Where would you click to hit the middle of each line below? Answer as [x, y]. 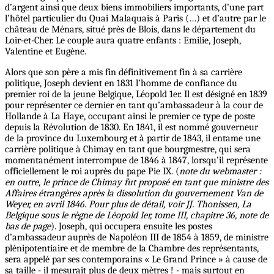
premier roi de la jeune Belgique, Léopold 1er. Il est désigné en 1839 [136, 94]
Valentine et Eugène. [46, 51]
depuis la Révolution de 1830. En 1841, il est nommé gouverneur [131, 127]
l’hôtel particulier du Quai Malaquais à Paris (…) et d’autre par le [135, 18]
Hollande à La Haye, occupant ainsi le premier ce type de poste [130, 116]
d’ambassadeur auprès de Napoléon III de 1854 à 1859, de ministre [137, 237]
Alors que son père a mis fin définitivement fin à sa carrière [124, 72]
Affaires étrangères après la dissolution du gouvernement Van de [134, 193]
